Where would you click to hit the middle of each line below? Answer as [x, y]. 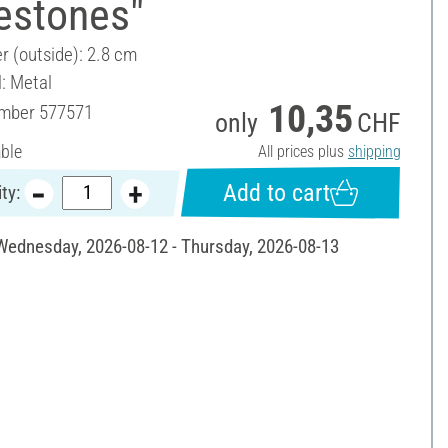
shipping [374, 151]
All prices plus [302, 151]
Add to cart [276, 192]
